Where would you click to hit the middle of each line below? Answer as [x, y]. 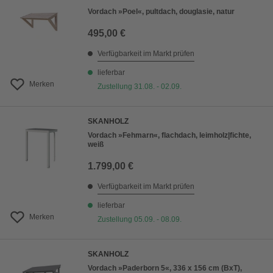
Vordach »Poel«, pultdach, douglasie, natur [161, 12]
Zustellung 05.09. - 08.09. [140, 220]
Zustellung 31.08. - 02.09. [140, 87]
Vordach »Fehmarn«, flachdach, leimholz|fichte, [169, 136]
